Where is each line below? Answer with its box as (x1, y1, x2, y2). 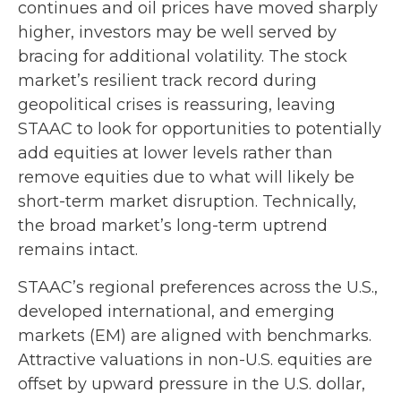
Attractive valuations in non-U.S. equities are (18, 349, 372, 370)
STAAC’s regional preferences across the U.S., (18, 277, 378, 297)
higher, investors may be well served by (18, 21, 337, 42)
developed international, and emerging (18, 301, 335, 321)
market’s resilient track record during (18, 70, 317, 90)
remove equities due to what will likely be (18, 166, 354, 187)
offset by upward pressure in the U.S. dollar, (18, 373, 365, 394)
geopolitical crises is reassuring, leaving (18, 94, 336, 115)
